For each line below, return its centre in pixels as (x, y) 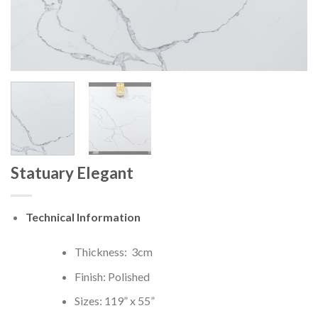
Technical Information (83, 217)
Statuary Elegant (72, 173)
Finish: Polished (112, 276)
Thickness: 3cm (113, 252)
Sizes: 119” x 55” (114, 301)
